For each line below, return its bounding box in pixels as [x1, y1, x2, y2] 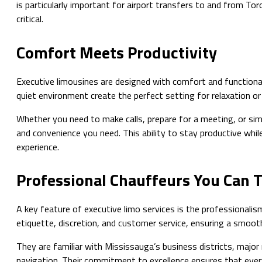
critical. [16, 12, 43, 26]
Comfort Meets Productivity [16, 39, 217, 65]
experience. [16, 139, 59, 154]
